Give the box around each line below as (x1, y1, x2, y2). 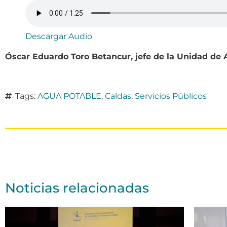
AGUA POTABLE (37, 91, 101, 101)
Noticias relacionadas (5, 179, 149, 196)
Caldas (105, 91, 131, 101)
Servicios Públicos (135, 91, 207, 101)
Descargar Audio (25, 31, 92, 41)
